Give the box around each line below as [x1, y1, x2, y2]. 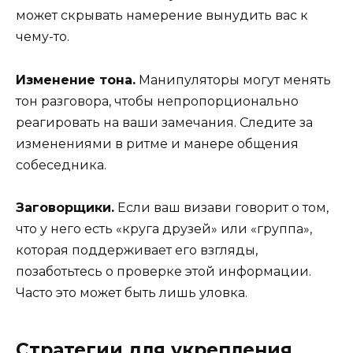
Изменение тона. [16, 72, 136, 87]
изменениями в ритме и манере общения [16, 136, 299, 151]
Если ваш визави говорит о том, [114, 199, 329, 215]
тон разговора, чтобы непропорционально [16, 93, 299, 109]
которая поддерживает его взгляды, [16, 242, 258, 258]
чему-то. [16, 29, 69, 45]
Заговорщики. [16, 199, 114, 215]
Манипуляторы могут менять [136, 72, 331, 87]
